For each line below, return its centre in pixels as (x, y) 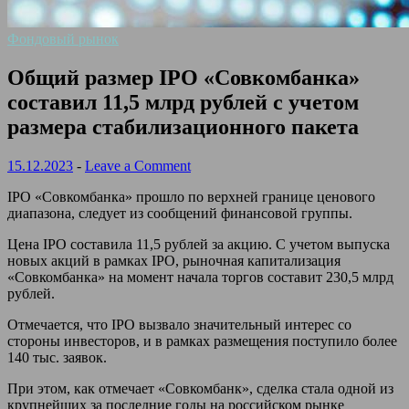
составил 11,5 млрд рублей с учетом (183, 102)
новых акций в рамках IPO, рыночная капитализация (174, 260)
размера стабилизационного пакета (183, 126)
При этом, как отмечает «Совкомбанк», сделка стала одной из (200, 388)
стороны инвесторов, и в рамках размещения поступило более (202, 341)
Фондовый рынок (63, 39)
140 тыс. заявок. (57, 357)
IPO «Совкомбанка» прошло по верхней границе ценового (191, 196)
